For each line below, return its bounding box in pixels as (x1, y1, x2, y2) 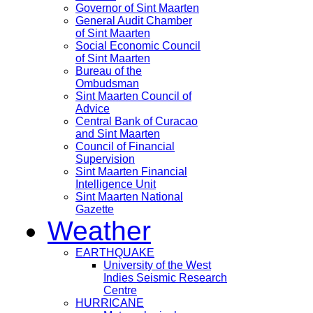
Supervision (75, 153, 135, 166)
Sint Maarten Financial (75, 166, 187, 178)
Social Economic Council (75, 40, 201, 52)
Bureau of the (75, 65, 142, 78)
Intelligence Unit (75, 178, 156, 191)
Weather (48, 216, 151, 247)
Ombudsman (75, 78, 139, 90)
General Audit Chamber (75, 15, 192, 27)
